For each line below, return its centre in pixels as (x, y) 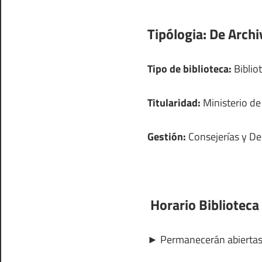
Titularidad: (174, 102)
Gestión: (167, 136)
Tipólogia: (177, 34)
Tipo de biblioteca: (189, 68)
